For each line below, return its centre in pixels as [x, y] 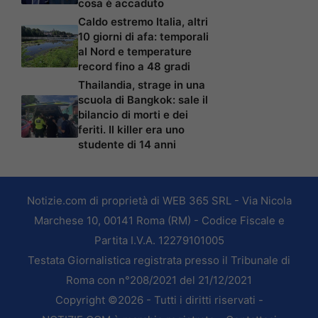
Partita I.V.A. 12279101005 [159, 241]
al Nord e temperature [135, 52]
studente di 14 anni [127, 145]
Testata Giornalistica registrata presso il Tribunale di [159, 261]
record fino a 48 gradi [134, 67]
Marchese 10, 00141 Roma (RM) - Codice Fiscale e [159, 221]
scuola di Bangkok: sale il [143, 100]
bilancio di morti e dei [133, 115]
